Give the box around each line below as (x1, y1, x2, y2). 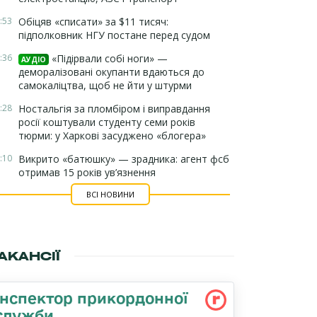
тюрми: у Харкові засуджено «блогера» (18, 129, 206, 142)
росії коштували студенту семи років (18, 115, 195, 129)
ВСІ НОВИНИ (86, 189, 134, 200)
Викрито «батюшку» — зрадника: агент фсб (18, 152, 229, 166)
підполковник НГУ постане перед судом (18, 28, 210, 42)
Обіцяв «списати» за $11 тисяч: (18, 15, 168, 28)
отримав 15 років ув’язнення (18, 166, 156, 179)
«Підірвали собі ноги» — (49, 52, 168, 65)
